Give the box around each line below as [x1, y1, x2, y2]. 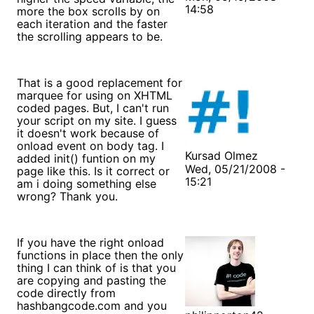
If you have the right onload [17, 235, 164, 250]
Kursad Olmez [185, 148, 258, 163]
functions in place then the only [17, 247, 184, 262]
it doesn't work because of [17, 125, 159, 140]
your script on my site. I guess [17, 113, 177, 128]
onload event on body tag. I [17, 138, 164, 153]
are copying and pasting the [17, 273, 166, 287]
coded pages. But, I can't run [17, 100, 169, 115]
